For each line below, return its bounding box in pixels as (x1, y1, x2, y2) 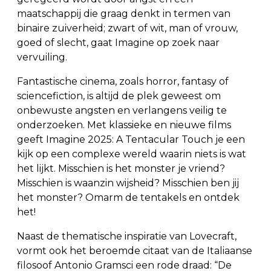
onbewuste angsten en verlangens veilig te (17, 104, 227, 116)
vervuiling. (17, 51, 67, 63)
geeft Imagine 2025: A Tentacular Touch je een (17, 133, 245, 145)
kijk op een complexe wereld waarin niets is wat (17, 148, 246, 160)
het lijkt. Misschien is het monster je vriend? (17, 162, 225, 174)
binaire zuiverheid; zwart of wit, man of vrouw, (17, 22, 238, 34)
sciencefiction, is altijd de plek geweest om (17, 90, 221, 102)
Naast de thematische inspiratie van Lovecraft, (17, 230, 237, 242)
